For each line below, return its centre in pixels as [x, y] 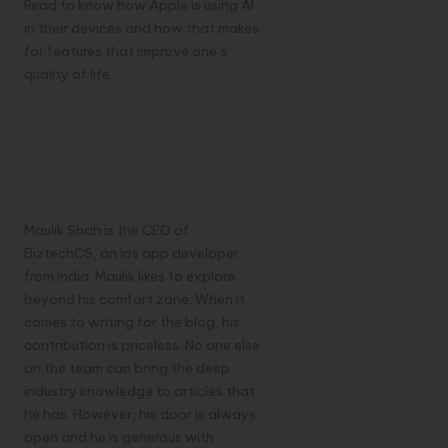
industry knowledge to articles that [139, 390]
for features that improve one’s [125, 50]
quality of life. [68, 73]
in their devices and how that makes [141, 27]
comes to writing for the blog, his [132, 321]
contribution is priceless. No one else [142, 344]
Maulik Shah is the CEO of [106, 229]
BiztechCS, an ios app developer [131, 252]
